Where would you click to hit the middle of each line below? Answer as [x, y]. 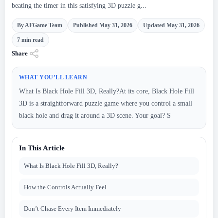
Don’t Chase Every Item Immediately [73, 209]
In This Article [42, 148]
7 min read [30, 40]
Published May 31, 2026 [103, 25]
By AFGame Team [40, 25]
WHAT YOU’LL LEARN [53, 77]
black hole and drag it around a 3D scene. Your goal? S [95, 116]
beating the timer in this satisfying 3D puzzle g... [79, 6]
